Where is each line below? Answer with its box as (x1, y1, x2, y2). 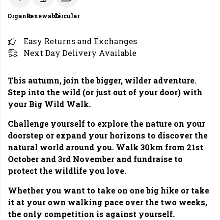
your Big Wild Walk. (8, 99, 95, 109)
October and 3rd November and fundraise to (8, 154, 183, 164)
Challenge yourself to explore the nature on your (8, 118, 205, 129)
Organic (7, 12, 32, 20)
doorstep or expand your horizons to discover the (8, 130, 208, 140)
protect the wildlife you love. (8, 165, 130, 176)
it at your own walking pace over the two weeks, (8, 197, 207, 207)
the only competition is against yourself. (8, 209, 179, 219)
